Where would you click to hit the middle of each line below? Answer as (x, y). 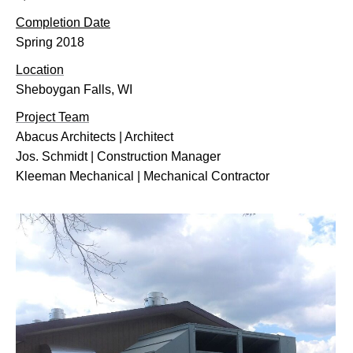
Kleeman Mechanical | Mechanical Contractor (143, 176)
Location (40, 70)
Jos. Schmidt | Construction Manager (118, 156)
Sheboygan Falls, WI (74, 89)
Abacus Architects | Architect (95, 137)
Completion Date (63, 22)
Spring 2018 (50, 42)
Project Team (52, 117)
